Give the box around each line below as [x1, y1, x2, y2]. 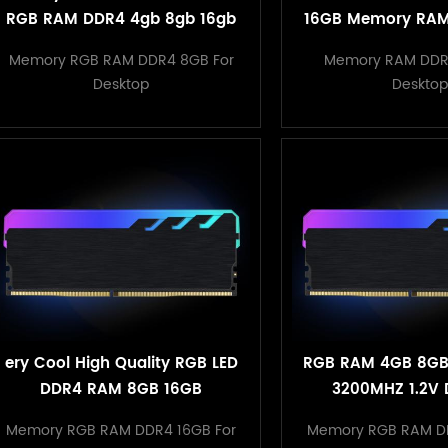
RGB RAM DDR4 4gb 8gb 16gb [6, 6, 237, 32]
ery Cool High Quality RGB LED [4, 351, 238, 377]
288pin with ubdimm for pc [15, 32, 228, 58]
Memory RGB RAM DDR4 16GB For [6, 419, 237, 443]
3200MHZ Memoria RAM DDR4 [4, 403, 238, 429]
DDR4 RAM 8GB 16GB [40, 377, 203, 403]
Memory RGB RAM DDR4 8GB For [8, 48, 234, 72]
